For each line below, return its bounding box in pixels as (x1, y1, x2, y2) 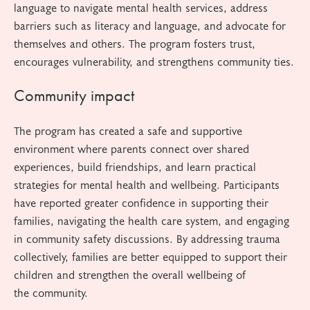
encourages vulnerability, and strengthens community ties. (14, 53, 294, 69)
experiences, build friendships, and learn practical (14, 158, 256, 174)
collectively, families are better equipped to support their (14, 248, 287, 264)
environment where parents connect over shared (14, 140, 249, 156)
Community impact (14, 84, 134, 106)
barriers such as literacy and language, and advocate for (14, 17, 286, 33)
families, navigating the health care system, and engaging (14, 212, 289, 228)
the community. (14, 284, 88, 300)
